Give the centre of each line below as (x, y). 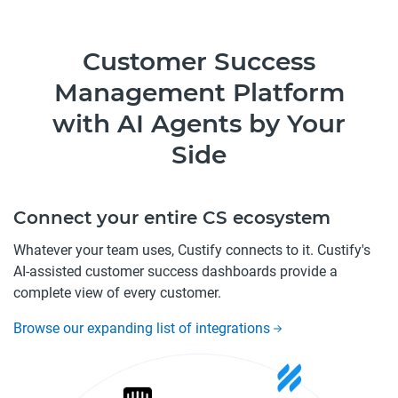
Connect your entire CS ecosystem (172, 217)
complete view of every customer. (117, 292)
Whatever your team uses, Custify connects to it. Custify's (192, 250)
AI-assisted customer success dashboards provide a (175, 271)
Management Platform (199, 92)
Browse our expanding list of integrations (143, 328)
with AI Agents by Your (199, 123)
